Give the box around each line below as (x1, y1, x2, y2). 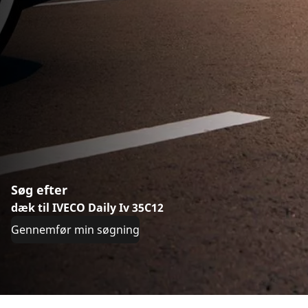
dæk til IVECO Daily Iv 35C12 (11, 199, 164, 215)
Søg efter (11, 181, 67, 198)
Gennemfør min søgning (11, 221, 140, 237)
